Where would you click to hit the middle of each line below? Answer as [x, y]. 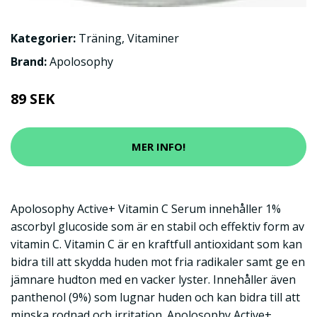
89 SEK [33, 98]
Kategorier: [43, 38]
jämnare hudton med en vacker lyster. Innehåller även [153, 279]
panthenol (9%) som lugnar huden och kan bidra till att [155, 297]
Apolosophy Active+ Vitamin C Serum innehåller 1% [146, 208]
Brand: [30, 61]
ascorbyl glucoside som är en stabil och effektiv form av [157, 226]
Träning [100, 38]
